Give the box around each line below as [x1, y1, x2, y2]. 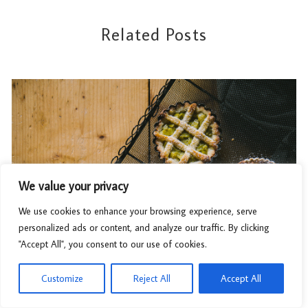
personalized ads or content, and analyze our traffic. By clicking [19, 221, 269, 234]
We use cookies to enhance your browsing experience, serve [19, 205, 257, 217]
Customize [41, 272, 83, 285]
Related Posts [101, 23, 207, 46]
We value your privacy [19, 178, 129, 194]
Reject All [133, 272, 170, 285]
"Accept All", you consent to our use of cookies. [19, 238, 207, 250]
